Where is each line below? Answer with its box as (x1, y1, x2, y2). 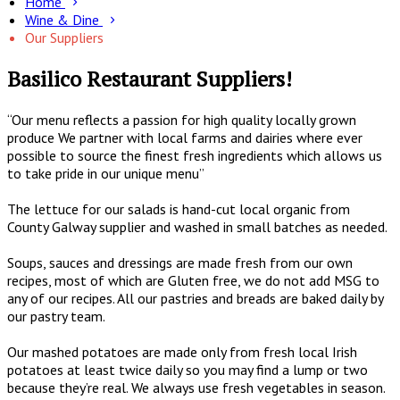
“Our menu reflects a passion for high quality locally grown (7, 110, 356, 129)
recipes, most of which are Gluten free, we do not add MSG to (7, 271, 379, 289)
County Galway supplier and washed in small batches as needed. (7, 217, 387, 236)
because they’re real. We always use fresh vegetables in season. (7, 378, 386, 396)
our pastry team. (7, 306, 105, 325)
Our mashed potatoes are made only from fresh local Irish (7, 342, 357, 361)
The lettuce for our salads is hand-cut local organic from (7, 199, 350, 218)
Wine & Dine (25, 11, 103, 29)
